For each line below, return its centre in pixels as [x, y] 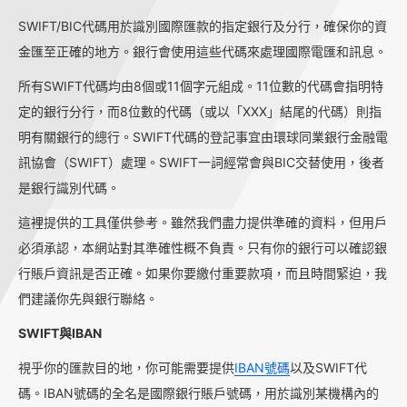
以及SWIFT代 [328, 368]
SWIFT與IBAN [60, 333]
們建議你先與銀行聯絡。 [88, 299]
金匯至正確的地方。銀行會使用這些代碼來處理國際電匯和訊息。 [203, 52]
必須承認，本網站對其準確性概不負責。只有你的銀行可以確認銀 [203, 248]
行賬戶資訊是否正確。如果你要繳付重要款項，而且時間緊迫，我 [203, 273]
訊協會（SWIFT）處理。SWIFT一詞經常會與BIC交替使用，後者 [201, 163]
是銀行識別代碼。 [69, 188]
